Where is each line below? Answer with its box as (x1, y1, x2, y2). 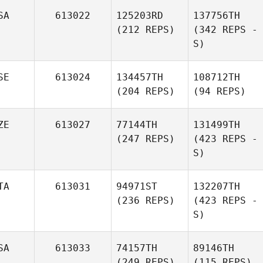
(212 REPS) (116, 24, 175, 35)
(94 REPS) (193, 86, 246, 97)
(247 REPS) (116, 133, 175, 144)
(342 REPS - (193, 24, 258, 35)
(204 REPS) (116, 86, 175, 97)
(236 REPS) (116, 195, 175, 206)
